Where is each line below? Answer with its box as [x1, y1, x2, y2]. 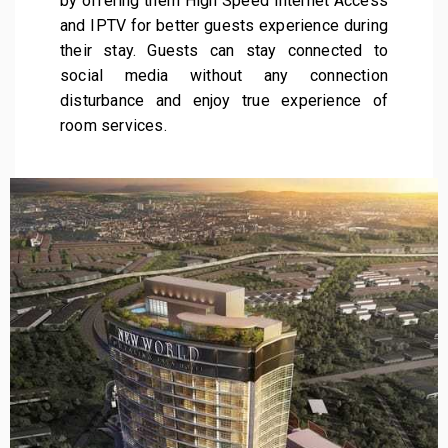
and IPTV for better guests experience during [60, 15, 388, 35]
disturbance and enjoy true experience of [60, 90, 388, 110]
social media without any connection [60, 65, 388, 85]
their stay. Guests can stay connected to [60, 40, 388, 60]
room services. [60, 115, 167, 135]
